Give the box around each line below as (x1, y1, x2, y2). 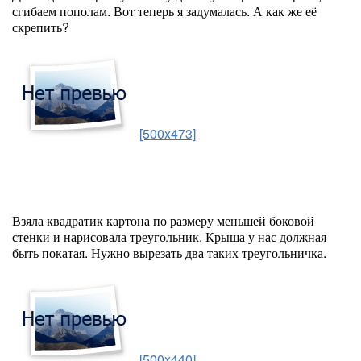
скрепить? (12, 18, 69, 37)
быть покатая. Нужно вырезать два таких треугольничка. (12, 243, 326, 263)
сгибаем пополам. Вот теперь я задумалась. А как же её (12, 2, 317, 21)
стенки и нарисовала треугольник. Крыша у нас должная (12, 227, 326, 247)
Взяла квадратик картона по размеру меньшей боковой (12, 211, 314, 230)
